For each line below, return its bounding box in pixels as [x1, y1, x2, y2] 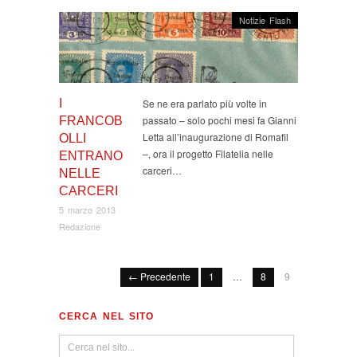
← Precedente [128, 269, 190, 283]
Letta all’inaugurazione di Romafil [143, 130, 288, 144]
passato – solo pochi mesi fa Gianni [143, 113, 296, 127]
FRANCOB [59, 114, 123, 128]
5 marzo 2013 [59, 202, 116, 216]
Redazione [59, 219, 100, 233]
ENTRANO [59, 149, 123, 163]
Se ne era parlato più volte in [143, 96, 267, 111]
